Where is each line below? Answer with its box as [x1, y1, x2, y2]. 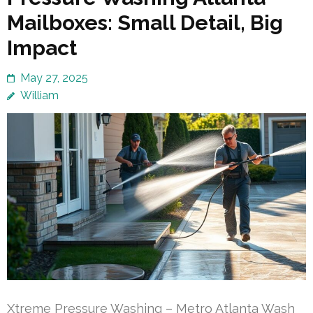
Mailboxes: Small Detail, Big [7, 10, 283, 35]
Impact [7, 35, 77, 60]
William [20, 88, 59, 102]
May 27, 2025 [20, 71, 88, 85]
